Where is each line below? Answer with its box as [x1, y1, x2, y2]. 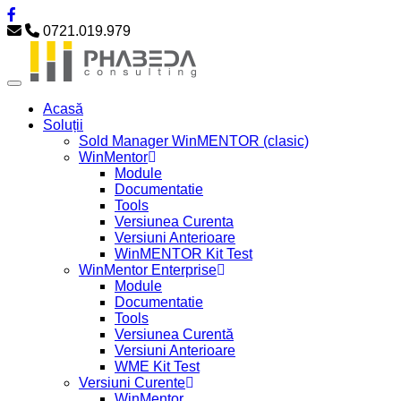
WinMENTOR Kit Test [115, 246, 252, 261]
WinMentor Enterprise [79, 262, 217, 277]
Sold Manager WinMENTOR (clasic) [79, 133, 309, 149]
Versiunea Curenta [115, 214, 234, 229]
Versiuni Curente [79, 375, 185, 390]
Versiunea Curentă [115, 327, 234, 342]
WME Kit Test [115, 359, 200, 374]
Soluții [43, 117, 83, 132]
